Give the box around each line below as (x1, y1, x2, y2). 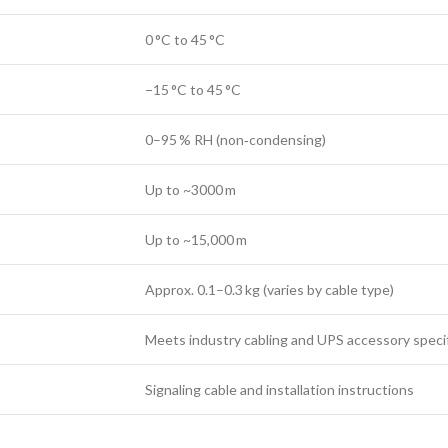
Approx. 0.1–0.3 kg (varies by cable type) (145, 281, 394, 298)
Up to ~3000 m (145, 181, 236, 198)
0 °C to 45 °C (145, 31, 225, 48)
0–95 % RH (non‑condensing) (145, 131, 326, 148)
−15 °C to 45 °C (145, 81, 241, 98)
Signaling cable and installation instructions (145, 381, 414, 398)
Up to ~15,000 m (145, 231, 247, 248)
